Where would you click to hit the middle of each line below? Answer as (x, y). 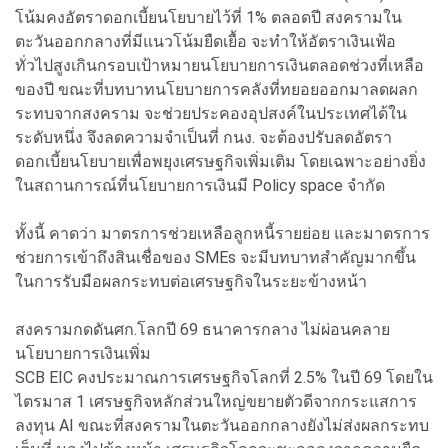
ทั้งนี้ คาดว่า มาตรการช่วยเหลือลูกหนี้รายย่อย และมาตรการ (222, 233)
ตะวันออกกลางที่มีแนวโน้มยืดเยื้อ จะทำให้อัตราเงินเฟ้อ (205, 41)
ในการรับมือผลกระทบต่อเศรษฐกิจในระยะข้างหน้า (191, 281)
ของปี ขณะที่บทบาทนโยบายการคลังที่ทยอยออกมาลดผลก (216, 89)
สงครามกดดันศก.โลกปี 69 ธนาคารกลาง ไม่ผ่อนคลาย (202, 329)
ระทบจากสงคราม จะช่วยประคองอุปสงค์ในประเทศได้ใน (211, 113)
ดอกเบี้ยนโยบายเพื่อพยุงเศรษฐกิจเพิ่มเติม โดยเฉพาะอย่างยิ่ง (220, 161)
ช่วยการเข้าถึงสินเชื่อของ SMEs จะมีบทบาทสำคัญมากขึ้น (215, 257)
